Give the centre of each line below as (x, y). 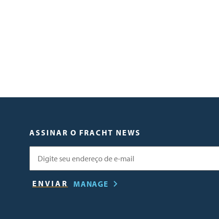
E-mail (39, 152)
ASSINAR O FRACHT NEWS (85, 132)
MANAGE (91, 184)
